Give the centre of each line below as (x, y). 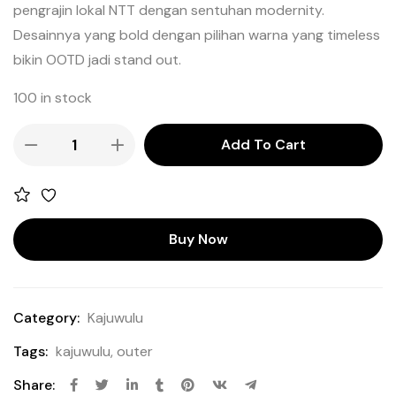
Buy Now (198, 240)
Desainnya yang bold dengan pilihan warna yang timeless (197, 35)
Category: (46, 318)
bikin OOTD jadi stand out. (97, 60)
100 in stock (53, 98)
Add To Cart (263, 145)
